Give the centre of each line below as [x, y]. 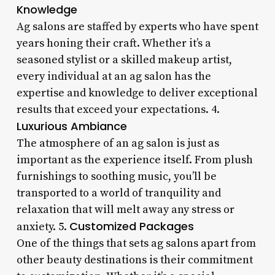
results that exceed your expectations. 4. [118, 109]
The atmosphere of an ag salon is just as [118, 143]
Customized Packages [131, 226]
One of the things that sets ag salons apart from [136, 243]
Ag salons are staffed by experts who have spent [137, 26]
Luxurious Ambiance [72, 126]
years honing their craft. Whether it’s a [114, 43]
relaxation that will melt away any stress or [125, 209]
